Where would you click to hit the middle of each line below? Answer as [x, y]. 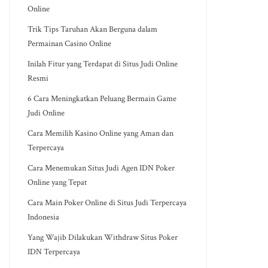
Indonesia [44, 217]
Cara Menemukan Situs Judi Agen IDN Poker [101, 168]
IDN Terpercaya [54, 252]
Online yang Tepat [57, 182]
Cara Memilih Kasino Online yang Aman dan [101, 133]
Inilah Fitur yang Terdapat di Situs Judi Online [103, 64]
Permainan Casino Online [70, 44]
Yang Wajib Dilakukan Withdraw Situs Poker [103, 237]
